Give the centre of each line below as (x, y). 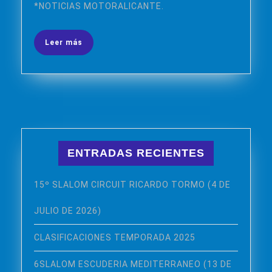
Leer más (64, 42)
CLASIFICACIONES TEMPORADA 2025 (115, 237)
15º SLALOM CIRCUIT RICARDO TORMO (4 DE (132, 184)
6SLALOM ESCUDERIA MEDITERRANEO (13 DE (133, 264)
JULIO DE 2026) (68, 210)
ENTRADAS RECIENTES (136, 153)
